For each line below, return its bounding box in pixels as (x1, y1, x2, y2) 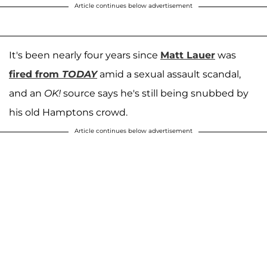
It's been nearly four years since (9, 49, 160, 61)
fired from (9, 68, 62, 80)
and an (9, 87, 44, 99)
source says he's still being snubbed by (61, 87, 249, 99)
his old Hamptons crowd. (9, 106, 130, 118)
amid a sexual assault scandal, (97, 68, 241, 80)
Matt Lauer (160, 49, 215, 61)
